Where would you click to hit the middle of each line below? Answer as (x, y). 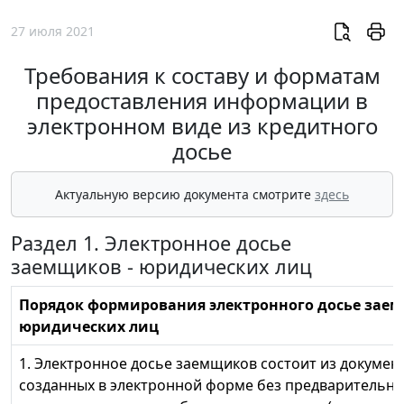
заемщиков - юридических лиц (161, 267)
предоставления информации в (202, 101)
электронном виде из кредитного (202, 126)
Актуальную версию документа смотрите (185, 195)
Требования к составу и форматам (202, 76)
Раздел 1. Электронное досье (151, 243)
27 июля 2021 (53, 32)
